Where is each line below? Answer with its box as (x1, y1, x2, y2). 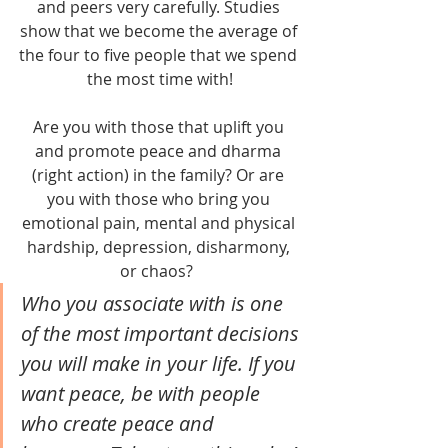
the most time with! (87, 68, 233, 91)
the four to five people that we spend (19, 44, 301, 67)
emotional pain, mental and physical (21, 212, 299, 235)
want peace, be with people (21, 380, 265, 408)
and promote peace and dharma (35, 140, 285, 163)
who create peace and (21, 410, 219, 438)
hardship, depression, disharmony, (26, 236, 294, 259)
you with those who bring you (46, 188, 274, 211)
